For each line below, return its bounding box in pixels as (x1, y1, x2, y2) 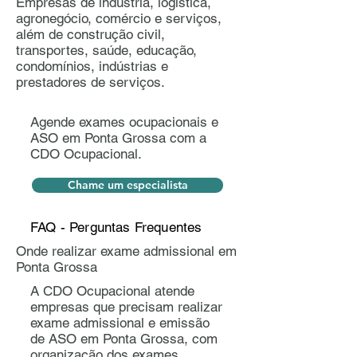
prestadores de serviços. (16, 74, 165, 90)
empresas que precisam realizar (30, 299, 222, 315)
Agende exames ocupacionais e (30, 114, 218, 130)
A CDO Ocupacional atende (30, 283, 194, 299)
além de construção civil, (16, 26, 165, 42)
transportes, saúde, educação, (16, 42, 197, 58)
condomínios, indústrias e (16, 58, 168, 74)
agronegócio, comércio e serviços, (16, 10, 222, 26)
